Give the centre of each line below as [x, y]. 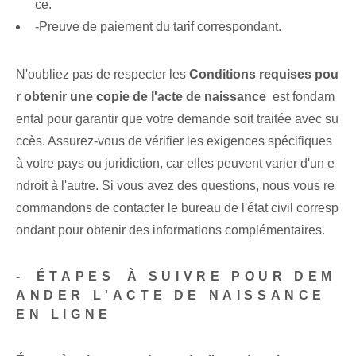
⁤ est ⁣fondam [300, 97]
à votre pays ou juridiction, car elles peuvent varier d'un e [175, 164]
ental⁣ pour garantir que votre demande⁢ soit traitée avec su [177, 119]
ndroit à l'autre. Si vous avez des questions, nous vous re [175, 186]
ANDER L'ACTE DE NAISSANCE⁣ [173, 296]
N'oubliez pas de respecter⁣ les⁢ [103, 75]
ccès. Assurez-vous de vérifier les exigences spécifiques [174, 141]
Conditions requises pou [264, 75]
